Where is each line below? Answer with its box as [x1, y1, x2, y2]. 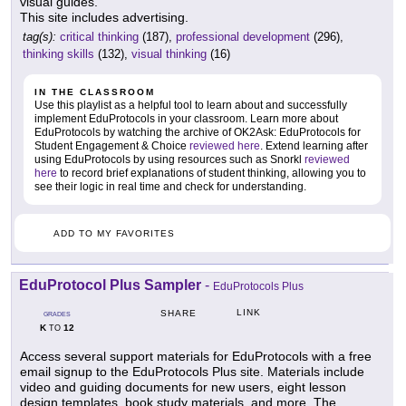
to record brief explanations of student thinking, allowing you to [57, 167, 366, 180]
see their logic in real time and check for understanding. [34, 180, 306, 194]
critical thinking [60, 30, 139, 44]
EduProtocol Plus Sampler [19, 277, 201, 294]
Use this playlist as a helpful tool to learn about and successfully [34, 99, 347, 112]
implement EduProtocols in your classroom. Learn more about [34, 112, 338, 126]
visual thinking [131, 47, 207, 62]
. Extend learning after [260, 140, 368, 153]
